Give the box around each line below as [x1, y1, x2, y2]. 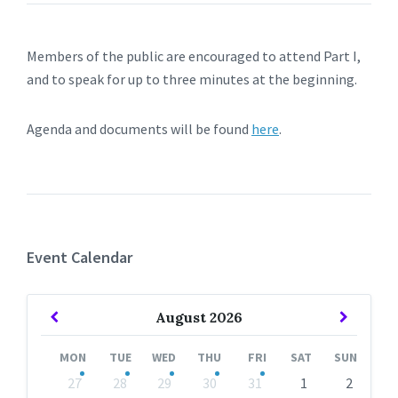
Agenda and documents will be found [27, 120, 251, 138]
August [155, 308, 210, 326]
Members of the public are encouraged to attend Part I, [27, 47, 361, 65]
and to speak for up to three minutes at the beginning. [27, 70, 357, 88]
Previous [58, 307, 111, 325]
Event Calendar [27, 247, 132, 267]
